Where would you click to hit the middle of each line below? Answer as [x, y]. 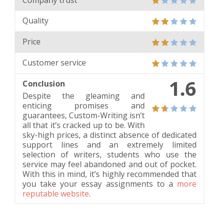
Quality [35, 21]
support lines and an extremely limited [109, 144]
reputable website [56, 193]
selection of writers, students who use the [109, 154]
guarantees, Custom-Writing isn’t [84, 115]
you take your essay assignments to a [100, 184]
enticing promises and [84, 105]
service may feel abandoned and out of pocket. [109, 164]
